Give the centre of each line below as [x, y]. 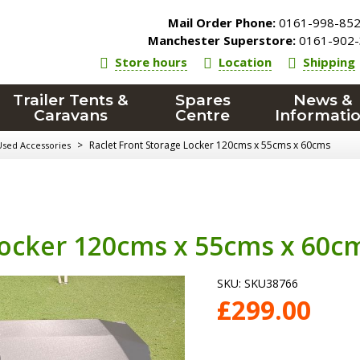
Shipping [329, 62]
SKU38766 [272, 283]
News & [323, 100]
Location [245, 62]
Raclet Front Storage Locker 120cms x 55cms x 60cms [210, 145]
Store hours [151, 62]
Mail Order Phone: [222, 22]
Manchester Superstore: [222, 40]
